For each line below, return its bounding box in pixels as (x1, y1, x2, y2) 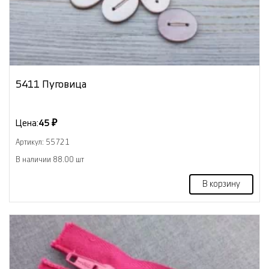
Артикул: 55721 (16, 138, 70, 146)
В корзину (202, 180, 240, 189)
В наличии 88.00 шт (16, 156, 84, 163)
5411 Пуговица (16, 79, 86, 89)
